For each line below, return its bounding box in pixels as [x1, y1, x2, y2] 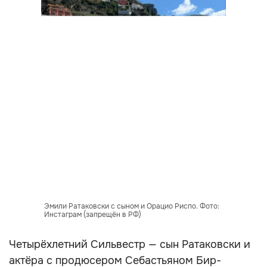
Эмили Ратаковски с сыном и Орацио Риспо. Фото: [44, 201, 219, 211]
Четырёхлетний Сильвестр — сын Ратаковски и [9, 238, 250, 251]
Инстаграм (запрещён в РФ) [44, 210, 141, 219]
